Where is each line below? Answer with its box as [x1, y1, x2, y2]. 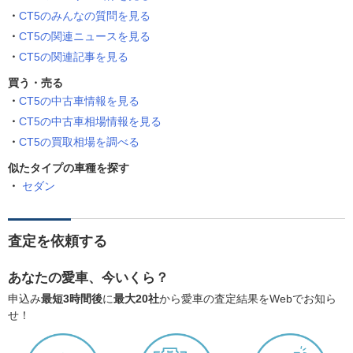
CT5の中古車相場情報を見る [19, 115, 162, 128]
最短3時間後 [41, 292, 102, 306]
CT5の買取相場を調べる [19, 136, 139, 149]
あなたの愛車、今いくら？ [8, 270, 169, 286]
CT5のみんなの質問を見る [19, 9, 150, 23]
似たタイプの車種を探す [8, 162, 129, 175]
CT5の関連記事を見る [19, 50, 128, 64]
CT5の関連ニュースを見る [19, 30, 150, 43]
